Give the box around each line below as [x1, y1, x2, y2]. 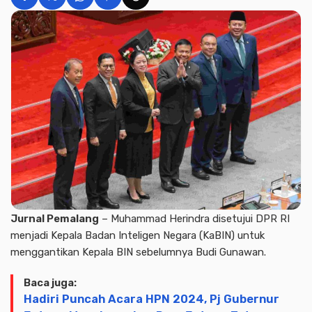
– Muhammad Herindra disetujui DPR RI [99, 212, 290, 225]
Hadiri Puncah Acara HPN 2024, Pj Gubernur [24, 292, 279, 306]
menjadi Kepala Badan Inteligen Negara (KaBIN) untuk [10, 229, 265, 242]
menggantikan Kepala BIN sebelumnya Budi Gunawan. [10, 246, 266, 258]
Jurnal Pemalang [10, 212, 99, 225]
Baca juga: [24, 276, 77, 289]
